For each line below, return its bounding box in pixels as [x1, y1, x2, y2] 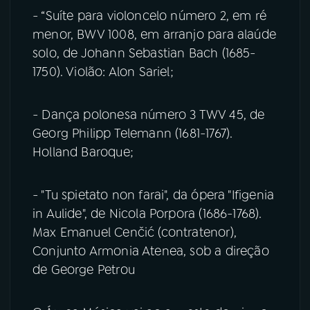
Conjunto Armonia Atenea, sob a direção [33, 242, 269, 259]
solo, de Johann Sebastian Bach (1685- [33, 44, 256, 62]
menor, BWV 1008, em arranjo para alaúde [33, 26, 277, 43]
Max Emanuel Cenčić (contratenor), [33, 224, 237, 241]
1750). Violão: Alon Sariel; [33, 63, 174, 80]
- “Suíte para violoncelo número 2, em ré [33, 7, 267, 24]
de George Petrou [33, 261, 135, 278]
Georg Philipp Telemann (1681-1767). [33, 125, 233, 142]
